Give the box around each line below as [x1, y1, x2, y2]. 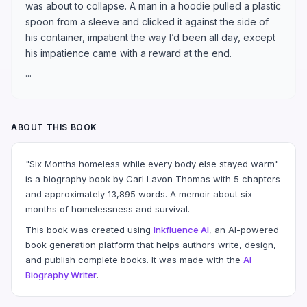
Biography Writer [25, 269, 97, 280]
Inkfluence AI [153, 223, 209, 235]
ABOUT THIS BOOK [11, 121, 97, 132]
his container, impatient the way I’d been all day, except [25, 31, 275, 43]
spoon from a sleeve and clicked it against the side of [25, 15, 269, 27]
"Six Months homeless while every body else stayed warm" [25, 158, 279, 169]
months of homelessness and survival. [25, 203, 190, 214]
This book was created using [25, 223, 153, 235]
